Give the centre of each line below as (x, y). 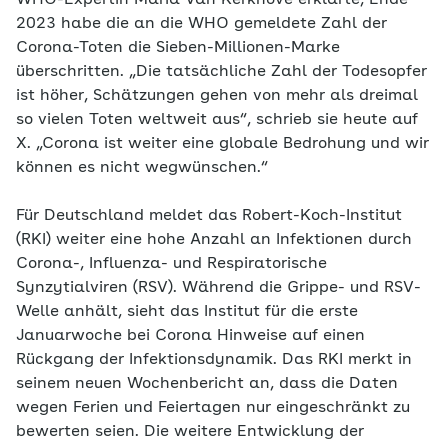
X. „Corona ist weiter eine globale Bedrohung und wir (222, 144)
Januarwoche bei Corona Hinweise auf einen (190, 336)
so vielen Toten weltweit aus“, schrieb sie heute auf (217, 120)
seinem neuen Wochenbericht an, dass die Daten (207, 384)
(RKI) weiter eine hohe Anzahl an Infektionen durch (214, 240)
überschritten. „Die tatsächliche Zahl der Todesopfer (221, 72)
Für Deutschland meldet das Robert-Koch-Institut (209, 216)
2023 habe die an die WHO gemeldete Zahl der (201, 24)
